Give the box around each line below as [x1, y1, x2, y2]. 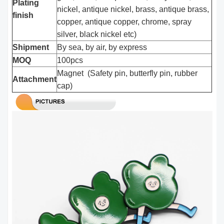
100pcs [57, 55, 83, 64]
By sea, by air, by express [57, 42, 149, 51]
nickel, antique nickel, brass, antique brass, [57, 4, 209, 13]
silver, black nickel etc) [57, 29, 137, 38]
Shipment [12, 42, 49, 51]
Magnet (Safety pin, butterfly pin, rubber [57, 68, 198, 77]
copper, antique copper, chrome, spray [57, 17, 192, 26]
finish [12, 10, 34, 19]
